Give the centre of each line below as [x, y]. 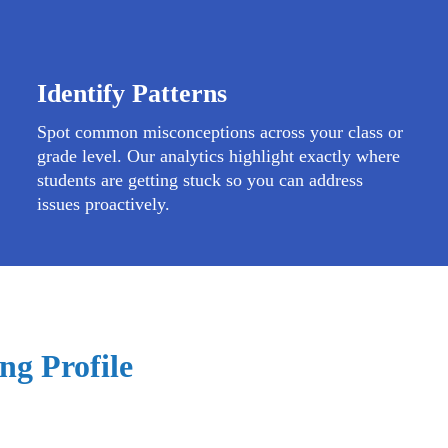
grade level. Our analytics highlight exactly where [219, 156]
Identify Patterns [132, 93]
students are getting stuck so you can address [200, 180]
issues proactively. [104, 204]
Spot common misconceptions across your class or [220, 132]
